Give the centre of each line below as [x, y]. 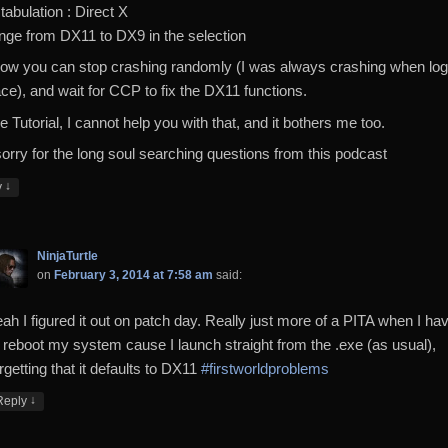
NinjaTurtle [68, 255]
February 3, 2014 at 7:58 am [134, 274]
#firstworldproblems [265, 368]
